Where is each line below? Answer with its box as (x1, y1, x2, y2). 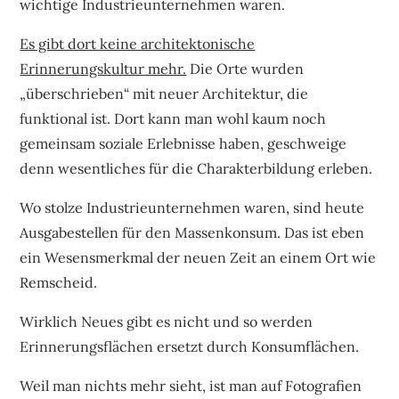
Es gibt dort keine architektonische (20, 34, 256, 53)
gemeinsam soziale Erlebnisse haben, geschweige (20, 134, 347, 152)
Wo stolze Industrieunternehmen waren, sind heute (20, 198, 365, 216)
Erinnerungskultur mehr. (20, 59, 187, 77)
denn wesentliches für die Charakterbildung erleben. (20, 159, 373, 177)
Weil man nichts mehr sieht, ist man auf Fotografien (20, 376, 362, 395)
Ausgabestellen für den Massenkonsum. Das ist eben (20, 223, 365, 241)
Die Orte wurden (186, 59, 305, 77)
